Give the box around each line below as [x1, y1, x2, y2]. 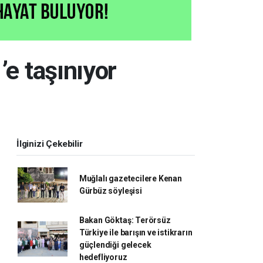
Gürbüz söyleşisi [79, 186, 142, 195]
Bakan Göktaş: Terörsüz [79, 215, 171, 225]
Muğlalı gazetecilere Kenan [79, 174, 182, 183]
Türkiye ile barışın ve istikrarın [79, 228, 193, 237]
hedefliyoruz [79, 252, 127, 262]
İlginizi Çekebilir [16, 139, 83, 149]
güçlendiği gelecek [79, 240, 151, 249]
